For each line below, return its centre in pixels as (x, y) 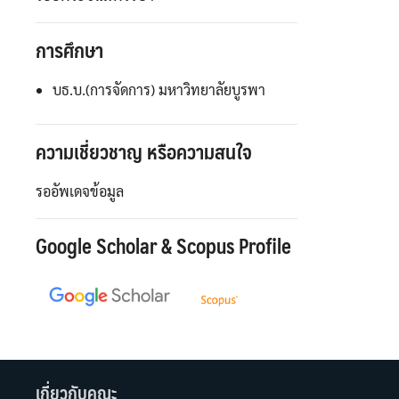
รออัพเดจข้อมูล (80, 191)
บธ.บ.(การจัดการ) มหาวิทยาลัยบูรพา (159, 90)
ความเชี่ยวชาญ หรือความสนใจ (144, 151)
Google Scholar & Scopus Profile (163, 246)
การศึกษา (69, 50)
